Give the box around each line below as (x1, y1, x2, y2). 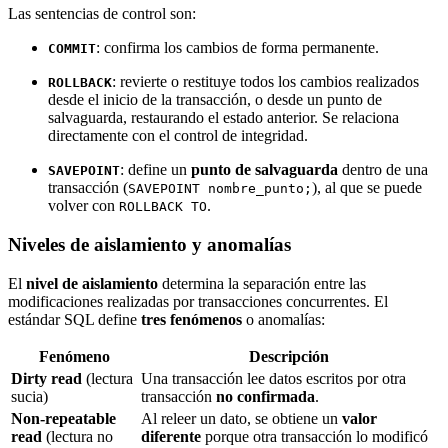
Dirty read (11, 369, 82, 387)
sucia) (11, 387, 48, 405)
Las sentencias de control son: (8, 5, 196, 23)
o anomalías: (242, 310, 325, 328)
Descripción (249, 347, 329, 365)
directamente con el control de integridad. (48, 127, 308, 145)
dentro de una (338, 161, 428, 179)
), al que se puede (312, 179, 422, 197)
